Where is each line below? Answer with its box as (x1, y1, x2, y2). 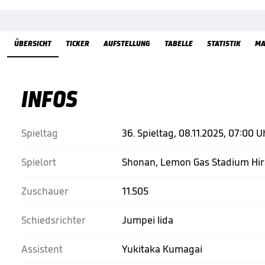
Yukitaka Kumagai (122, 243, 202, 256)
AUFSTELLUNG (104, 38, 150, 49)
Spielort (21, 156, 56, 169)
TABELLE (164, 38, 193, 49)
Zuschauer (21, 185, 69, 198)
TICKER (66, 38, 89, 49)
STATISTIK (207, 38, 241, 49)
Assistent (21, 243, 63, 256)
